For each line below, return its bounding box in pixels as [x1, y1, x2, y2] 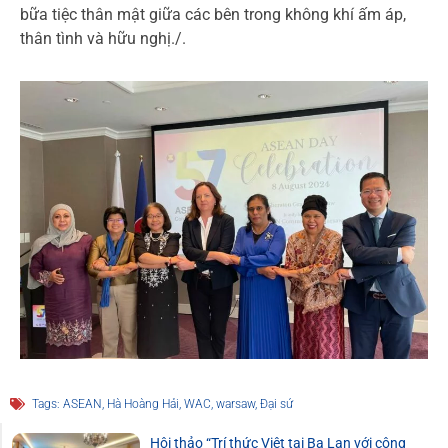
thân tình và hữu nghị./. [20, 29, 186, 49]
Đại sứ [260, 397, 293, 412]
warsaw [216, 397, 255, 412]
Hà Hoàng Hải [107, 397, 179, 412]
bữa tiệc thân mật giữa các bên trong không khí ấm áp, [20, 5, 406, 25]
